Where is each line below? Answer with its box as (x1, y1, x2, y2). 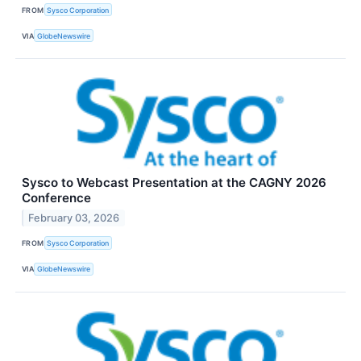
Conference (22, 190, 91, 206)
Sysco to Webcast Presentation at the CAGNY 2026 (22, 175, 326, 191)
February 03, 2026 (28, 212, 120, 225)
